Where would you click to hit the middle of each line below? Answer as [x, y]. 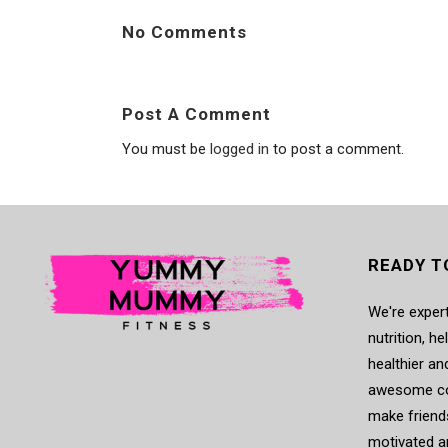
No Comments [184, 32]
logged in [239, 149]
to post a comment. [336, 149]
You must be [166, 149]
